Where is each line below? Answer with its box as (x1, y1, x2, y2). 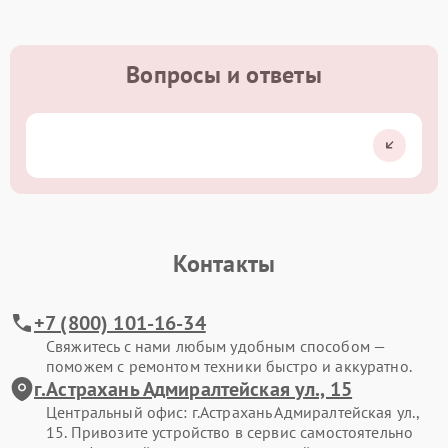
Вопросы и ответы (126, 58, 322, 90)
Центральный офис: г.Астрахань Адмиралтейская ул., (46, 401, 420, 422)
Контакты (172, 247, 276, 279)
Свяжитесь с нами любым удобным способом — (46, 335, 386, 356)
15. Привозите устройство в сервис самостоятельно (46, 421, 414, 442)
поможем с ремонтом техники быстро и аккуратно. (46, 355, 412, 376)
